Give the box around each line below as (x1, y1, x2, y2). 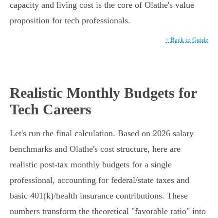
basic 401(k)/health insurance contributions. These (10, 191, 188, 201)
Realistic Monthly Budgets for (10, 85, 197, 101)
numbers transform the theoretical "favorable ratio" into (10, 206, 206, 217)
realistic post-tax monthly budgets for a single (10, 160, 172, 170)
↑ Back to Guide (165, 36, 208, 44)
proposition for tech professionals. (10, 16, 130, 26)
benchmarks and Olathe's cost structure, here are (10, 144, 181, 154)
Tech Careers (10, 101, 91, 118)
